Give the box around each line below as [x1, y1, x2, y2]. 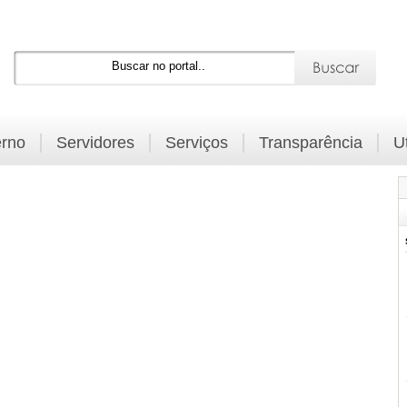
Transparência [259, 134, 362, 152]
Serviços [165, 134, 228, 152]
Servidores [56, 134, 134, 152]
